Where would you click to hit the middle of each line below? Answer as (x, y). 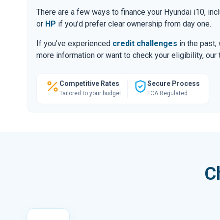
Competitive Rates (89, 83)
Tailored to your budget (90, 93)
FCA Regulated (167, 93)
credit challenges (145, 43)
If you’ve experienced (74, 43)
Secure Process (174, 83)
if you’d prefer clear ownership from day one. (134, 24)
